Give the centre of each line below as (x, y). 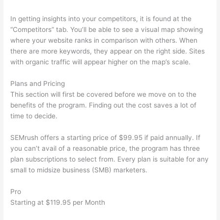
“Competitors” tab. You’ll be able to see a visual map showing (107, 30)
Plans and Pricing (38, 84)
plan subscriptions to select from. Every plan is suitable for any (110, 159)
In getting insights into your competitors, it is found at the (101, 19)
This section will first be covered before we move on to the (104, 95)
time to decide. (34, 116)
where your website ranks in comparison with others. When (104, 41)
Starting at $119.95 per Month (58, 202)
